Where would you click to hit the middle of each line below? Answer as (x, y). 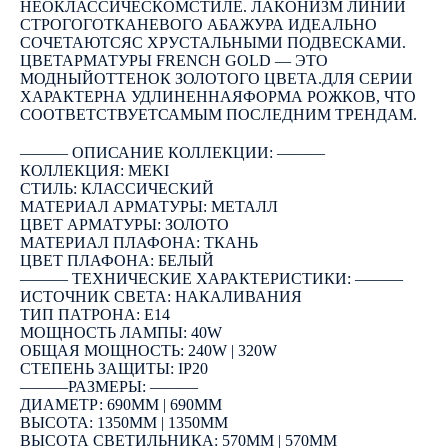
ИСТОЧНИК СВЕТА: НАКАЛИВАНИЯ (161, 296)
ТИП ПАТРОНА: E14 (95, 314)
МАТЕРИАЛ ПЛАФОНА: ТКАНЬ (139, 242)
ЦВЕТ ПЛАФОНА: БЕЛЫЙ (117, 260)
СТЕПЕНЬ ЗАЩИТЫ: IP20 (114, 368)
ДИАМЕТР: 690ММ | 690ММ (121, 404)
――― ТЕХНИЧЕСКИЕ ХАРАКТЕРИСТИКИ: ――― (211, 278)
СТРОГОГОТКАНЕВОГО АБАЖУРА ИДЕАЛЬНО (198, 24)
